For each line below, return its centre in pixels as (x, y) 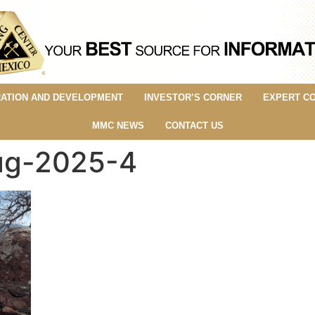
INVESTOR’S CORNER (193, 97)
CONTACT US (194, 125)
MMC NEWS (118, 125)
